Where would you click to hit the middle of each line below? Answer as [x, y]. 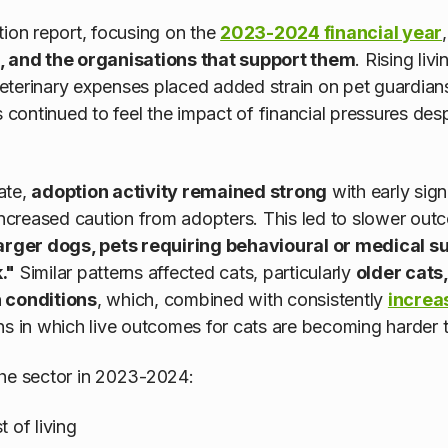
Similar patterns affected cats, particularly [185, 272]
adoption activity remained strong [179, 191]
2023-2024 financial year [331, 33]
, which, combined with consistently [242, 299]
